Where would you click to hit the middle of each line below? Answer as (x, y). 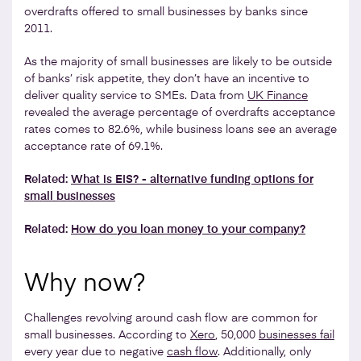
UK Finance (278, 95)
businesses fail (297, 335)
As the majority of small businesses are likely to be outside (178, 62)
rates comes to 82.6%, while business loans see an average (180, 129)
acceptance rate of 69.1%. (93, 146)
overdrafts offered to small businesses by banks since (166, 12)
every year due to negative (95, 352)
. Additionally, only (264, 352)
